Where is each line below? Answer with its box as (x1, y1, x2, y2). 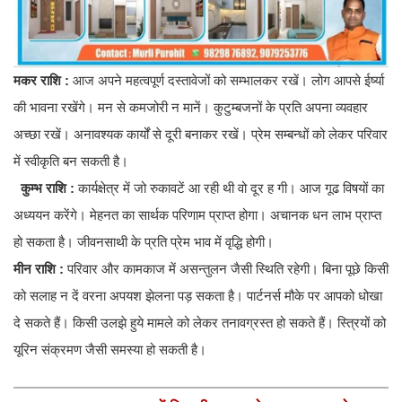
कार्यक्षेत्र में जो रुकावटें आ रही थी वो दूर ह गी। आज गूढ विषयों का (78, 180, 384, 197)
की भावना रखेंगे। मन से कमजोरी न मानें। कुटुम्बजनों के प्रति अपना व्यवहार (13, 100, 368, 116)
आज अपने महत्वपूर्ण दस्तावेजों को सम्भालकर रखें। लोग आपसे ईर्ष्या (73, 73, 384, 89)
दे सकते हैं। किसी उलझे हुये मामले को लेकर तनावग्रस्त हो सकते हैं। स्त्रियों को (13, 315, 386, 331)
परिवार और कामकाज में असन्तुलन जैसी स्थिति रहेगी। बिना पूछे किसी (67, 261, 389, 277)
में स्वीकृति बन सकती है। (13, 153, 128, 170)
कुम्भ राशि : (21, 180, 78, 197)
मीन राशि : (13, 261, 67, 277)
